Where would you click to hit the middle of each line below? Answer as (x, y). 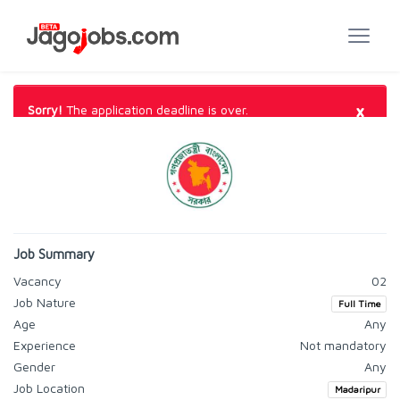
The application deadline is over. (155, 109)
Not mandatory (343, 345)
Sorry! (45, 109)
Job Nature (45, 302)
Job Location (49, 388)
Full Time (359, 304)
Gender (34, 367)
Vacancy (37, 281)
